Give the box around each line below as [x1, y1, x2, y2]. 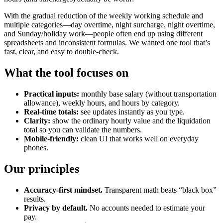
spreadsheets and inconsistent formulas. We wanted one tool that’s [4, 38, 210, 47]
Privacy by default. [24, 203, 88, 212]
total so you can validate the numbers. [24, 125, 142, 134]
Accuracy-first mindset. [24, 185, 103, 194]
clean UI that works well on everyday [79, 134, 199, 143]
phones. [24, 143, 48, 152]
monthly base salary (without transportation [79, 89, 217, 98]
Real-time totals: [24, 107, 79, 116]
